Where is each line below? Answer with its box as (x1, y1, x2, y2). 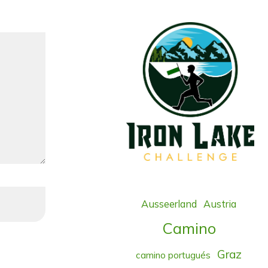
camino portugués (136, 249, 211, 261)
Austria (203, 197, 237, 210)
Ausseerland (141, 197, 197, 210)
